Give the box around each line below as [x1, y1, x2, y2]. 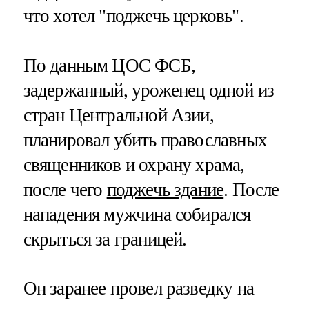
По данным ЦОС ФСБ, [23, 54, 195, 76]
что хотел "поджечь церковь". [23, 6, 243, 27]
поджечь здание [106, 179, 224, 200]
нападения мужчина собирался [23, 203, 251, 225]
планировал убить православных [23, 129, 267, 150]
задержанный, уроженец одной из [23, 79, 275, 101]
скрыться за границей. [23, 228, 187, 250]
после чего [23, 179, 107, 200]
